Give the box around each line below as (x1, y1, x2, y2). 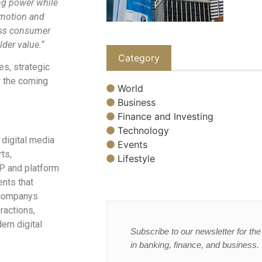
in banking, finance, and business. (130, 239, 259, 250)
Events (118, 138, 147, 150)
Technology (118, 124, 169, 136)
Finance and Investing (118, 110, 213, 122)
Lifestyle (118, 152, 155, 164)
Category (118, 52, 160, 64)
